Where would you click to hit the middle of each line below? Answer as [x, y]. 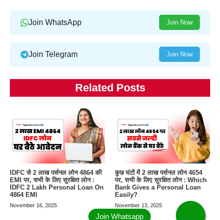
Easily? [126, 195]
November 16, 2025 [33, 206]
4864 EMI [24, 195]
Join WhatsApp [55, 23]
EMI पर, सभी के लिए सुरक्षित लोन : [52, 180]
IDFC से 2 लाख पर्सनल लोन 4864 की [56, 173]
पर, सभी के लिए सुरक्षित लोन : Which [161, 180]
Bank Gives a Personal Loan [158, 188]
